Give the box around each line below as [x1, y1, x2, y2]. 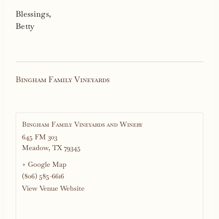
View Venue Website [22, 184, 85, 193]
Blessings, [16, 9, 52, 20]
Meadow [22, 143, 48, 153]
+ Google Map [22, 160, 66, 169]
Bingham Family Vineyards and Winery [22, 120, 143, 129]
